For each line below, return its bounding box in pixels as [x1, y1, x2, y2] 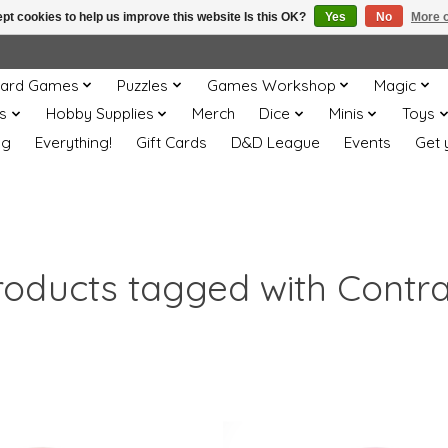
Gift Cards [135, 132, 207, 152]
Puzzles [117, 75, 169, 95]
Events [343, 132, 391, 152]
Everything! [34, 132, 112, 152]
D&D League [230, 132, 320, 152]
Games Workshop [206, 75, 336, 95]
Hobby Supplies [45, 104, 154, 124]
